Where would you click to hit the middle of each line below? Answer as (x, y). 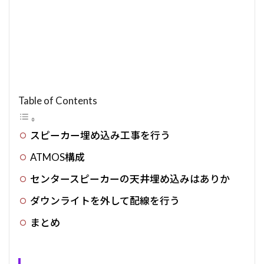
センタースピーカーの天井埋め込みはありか (130, 179)
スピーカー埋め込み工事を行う (100, 135)
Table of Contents (58, 100)
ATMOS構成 (58, 157)
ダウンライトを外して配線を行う (105, 201)
